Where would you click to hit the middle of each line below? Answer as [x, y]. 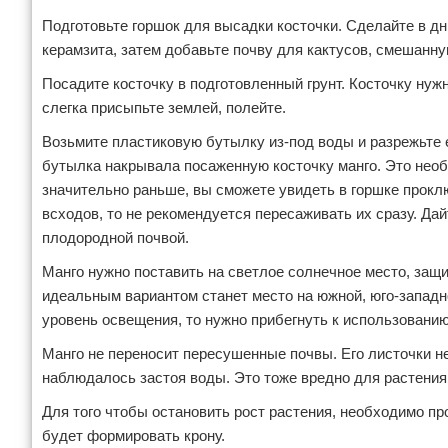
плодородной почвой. [115, 237]
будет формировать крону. [133, 435]
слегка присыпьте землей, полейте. [164, 107]
